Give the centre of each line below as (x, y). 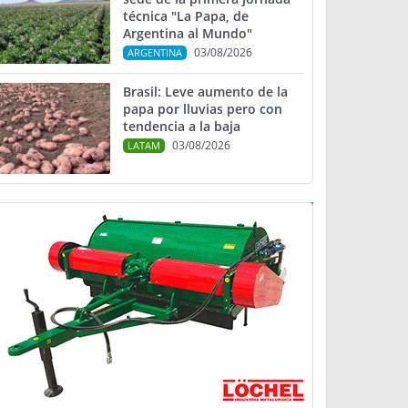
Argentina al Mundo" (188, 33)
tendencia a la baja (182, 126)
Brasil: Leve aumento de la (205, 92)
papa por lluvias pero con (203, 109)
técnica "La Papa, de (186, 16)
